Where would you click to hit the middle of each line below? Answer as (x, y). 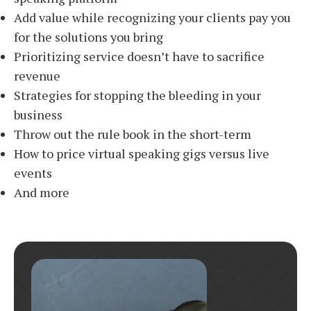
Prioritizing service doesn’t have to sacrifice (139, 56)
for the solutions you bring (89, 36)
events (33, 173)
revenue (37, 75)
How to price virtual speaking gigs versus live (142, 153)
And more (42, 192)
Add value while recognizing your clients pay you (152, 17)
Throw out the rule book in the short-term (133, 134)
